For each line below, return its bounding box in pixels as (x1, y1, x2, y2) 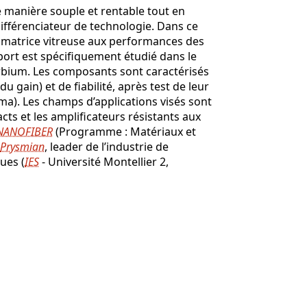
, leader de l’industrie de (45, 138, 169, 154)
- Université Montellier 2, (39, 153, 169, 169)
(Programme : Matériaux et (53, 123, 196, 139)
